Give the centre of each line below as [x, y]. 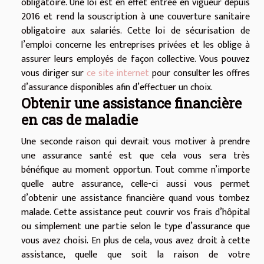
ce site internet [118, 74]
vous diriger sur [54, 74]
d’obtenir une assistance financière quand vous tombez [136, 199]
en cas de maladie [80, 120]
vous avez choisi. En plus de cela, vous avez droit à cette [136, 241]
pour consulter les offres [200, 74]
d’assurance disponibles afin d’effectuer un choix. [117, 88]
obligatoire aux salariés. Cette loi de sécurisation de [136, 31]
